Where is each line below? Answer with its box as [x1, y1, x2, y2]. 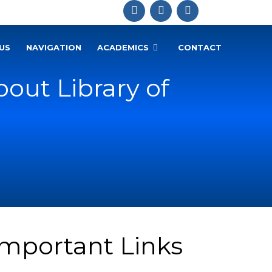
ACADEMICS [97, 42, 149, 52]
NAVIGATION [26, 42, 81, 52]
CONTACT [178, 42, 222, 52]
